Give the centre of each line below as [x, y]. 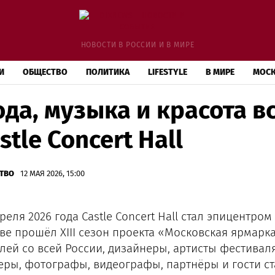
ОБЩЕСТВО [45, 72]
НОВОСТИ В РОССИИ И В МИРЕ [137, 45]
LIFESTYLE [168, 72]
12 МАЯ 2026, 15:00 [52, 173]
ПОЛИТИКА [108, 72]
